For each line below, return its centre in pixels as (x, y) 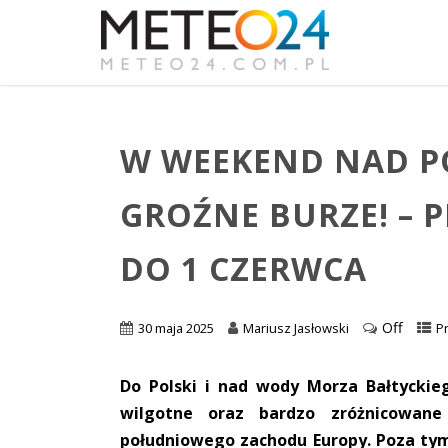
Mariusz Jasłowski (296, 327)
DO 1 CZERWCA (244, 269)
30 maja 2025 (176, 327)
